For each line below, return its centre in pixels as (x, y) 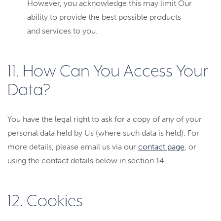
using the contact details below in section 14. (87, 161)
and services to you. (62, 31)
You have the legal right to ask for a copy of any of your (105, 119)
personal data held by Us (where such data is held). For (103, 133)
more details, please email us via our (73, 147)
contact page (161, 147)
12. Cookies (45, 202)
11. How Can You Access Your (108, 72)
